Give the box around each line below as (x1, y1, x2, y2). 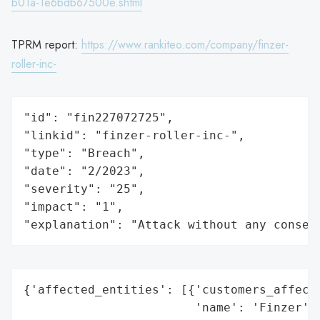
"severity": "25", (24, 181, 145, 196)
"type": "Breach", (24, 146, 145, 160)
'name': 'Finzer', (24, 300, 316, 314)
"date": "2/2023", (24, 164, 145, 178)
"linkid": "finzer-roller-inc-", (24, 128, 245, 142)
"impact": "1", (24, 199, 124, 214)
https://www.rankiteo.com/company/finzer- (81, 36, 289, 53)
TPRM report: (11, 36, 81, 53)
